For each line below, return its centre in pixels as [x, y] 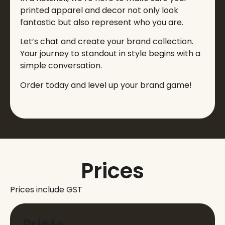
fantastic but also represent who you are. [102, 22]
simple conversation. [61, 66]
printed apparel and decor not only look [99, 10]
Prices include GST [46, 190]
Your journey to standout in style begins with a [110, 54]
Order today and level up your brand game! [106, 85]
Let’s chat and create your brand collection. [107, 42]
